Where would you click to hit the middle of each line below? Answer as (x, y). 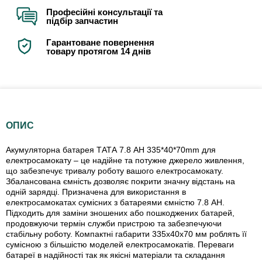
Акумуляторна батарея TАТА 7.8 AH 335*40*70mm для (111, 150)
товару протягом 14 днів (99, 51)
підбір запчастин (82, 21)
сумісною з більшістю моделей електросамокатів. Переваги (120, 245)
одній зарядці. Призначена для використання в (96, 192)
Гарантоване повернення (100, 43)
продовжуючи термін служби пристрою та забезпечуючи (114, 224)
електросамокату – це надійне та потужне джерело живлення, (125, 161)
